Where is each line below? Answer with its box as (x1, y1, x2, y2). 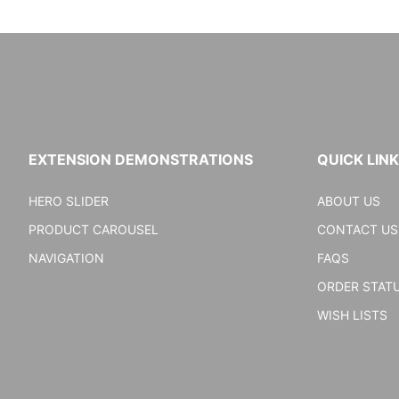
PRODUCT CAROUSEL (28, 222, 159, 238)
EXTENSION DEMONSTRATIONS (28, 151, 253, 169)
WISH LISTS (317, 307, 387, 323)
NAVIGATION (28, 250, 104, 266)
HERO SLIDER (28, 193, 109, 209)
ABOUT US (317, 193, 380, 209)
